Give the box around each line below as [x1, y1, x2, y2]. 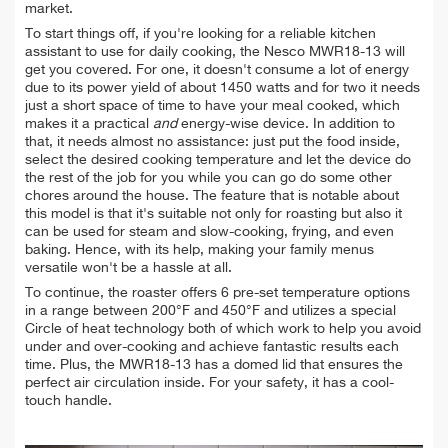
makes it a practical [25, 117, 153, 132]
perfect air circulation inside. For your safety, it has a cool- [25, 376, 394, 391]
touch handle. [25, 394, 112, 409]
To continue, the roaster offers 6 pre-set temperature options [25, 286, 410, 301]
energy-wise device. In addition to [177, 117, 395, 132]
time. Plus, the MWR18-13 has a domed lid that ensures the [25, 358, 403, 373]
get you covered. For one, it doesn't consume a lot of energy [25, 63, 409, 78]
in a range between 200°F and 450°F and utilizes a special [25, 304, 396, 319]
